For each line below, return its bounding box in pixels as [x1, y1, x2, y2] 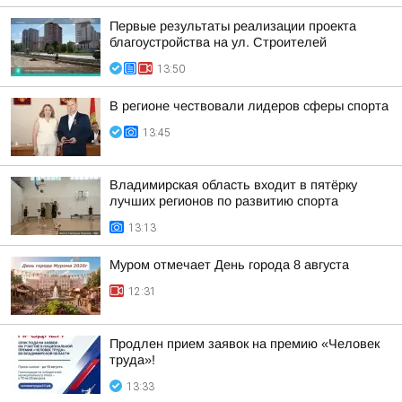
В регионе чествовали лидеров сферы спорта [109, 99, 389, 113]
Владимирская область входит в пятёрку [109, 178, 357, 192]
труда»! [109, 353, 155, 367]
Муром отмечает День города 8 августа [109, 258, 349, 272]
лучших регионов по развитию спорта [109, 194, 338, 208]
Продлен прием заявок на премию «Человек [109, 336, 380, 351]
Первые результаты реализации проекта [109, 19, 356, 33]
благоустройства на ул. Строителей [109, 35, 327, 49]
